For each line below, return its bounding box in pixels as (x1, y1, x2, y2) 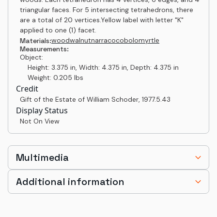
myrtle (139, 36, 159, 45)
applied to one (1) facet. (20, 26, 96, 34)
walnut (70, 36, 91, 45)
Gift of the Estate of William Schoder (20, 95, 139, 104)
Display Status (16, 105, 68, 116)
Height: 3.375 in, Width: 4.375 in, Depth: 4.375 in (20, 63, 179, 72)
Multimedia (16, 151, 69, 164)
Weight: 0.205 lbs (20, 73, 83, 82)
